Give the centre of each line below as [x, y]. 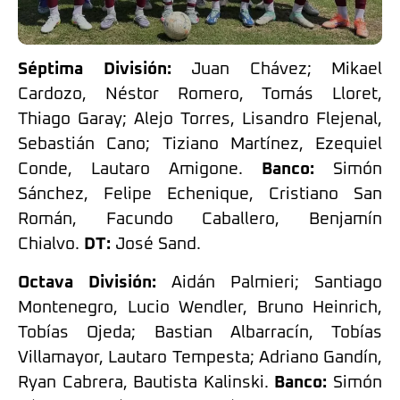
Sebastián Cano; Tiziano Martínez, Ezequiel [200, 145]
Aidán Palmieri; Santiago [277, 282]
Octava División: [87, 282]
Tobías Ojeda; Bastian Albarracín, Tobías [200, 332]
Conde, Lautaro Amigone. [140, 170]
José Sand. [156, 245]
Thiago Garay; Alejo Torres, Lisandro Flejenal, [200, 120]
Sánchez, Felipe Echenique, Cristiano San [200, 195]
